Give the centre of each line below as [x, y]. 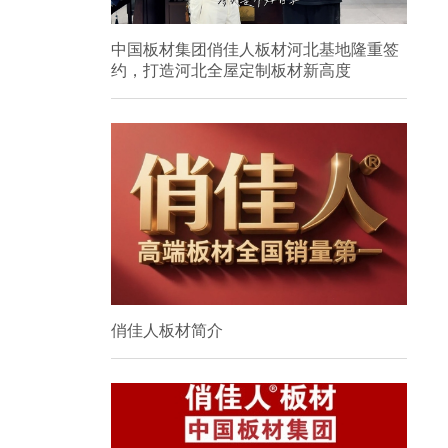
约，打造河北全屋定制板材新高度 [230, 70]
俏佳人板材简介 [166, 330]
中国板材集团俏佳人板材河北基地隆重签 [254, 49]
